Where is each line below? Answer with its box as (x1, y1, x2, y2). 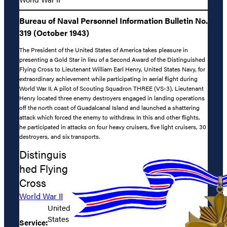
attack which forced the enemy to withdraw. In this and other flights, (19, 112, 200, 122)
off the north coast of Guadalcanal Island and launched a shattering (19, 102, 200, 112)
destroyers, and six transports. (19, 131, 100, 141)
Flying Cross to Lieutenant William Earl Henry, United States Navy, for (19, 64, 205, 73)
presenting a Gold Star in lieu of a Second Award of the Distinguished (19, 54, 205, 64)
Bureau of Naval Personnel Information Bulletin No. (19, 14, 208, 26)
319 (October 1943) (19, 26, 89, 39)
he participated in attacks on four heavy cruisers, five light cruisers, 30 (19, 122, 206, 131)
